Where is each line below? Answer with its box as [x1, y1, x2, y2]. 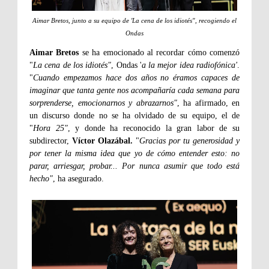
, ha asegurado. [53, 174, 104, 184]
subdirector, [29, 136, 72, 146]
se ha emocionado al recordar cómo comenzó [82, 48, 240, 58]
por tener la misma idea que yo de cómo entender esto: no [29, 149, 240, 159]
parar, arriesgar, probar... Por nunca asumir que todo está [29, 162, 240, 171]
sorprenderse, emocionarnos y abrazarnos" [29, 98, 177, 108]
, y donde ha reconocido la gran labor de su [67, 124, 240, 133]
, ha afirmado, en [177, 98, 240, 108]
